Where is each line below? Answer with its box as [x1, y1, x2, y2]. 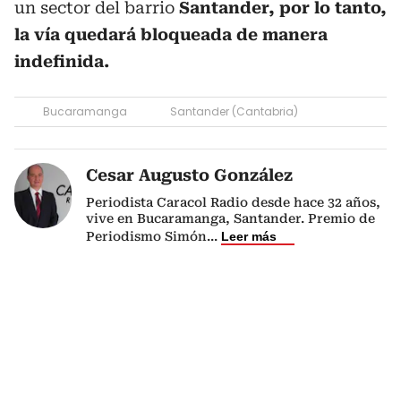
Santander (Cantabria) [170, 104, 298, 119]
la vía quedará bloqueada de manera [14, 25, 328, 44]
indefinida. [14, 52, 109, 71]
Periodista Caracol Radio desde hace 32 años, [86, 195, 380, 209]
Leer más [221, 229, 277, 243]
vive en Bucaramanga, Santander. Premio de [86, 211, 375, 226]
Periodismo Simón [86, 229, 207, 243]
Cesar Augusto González [86, 166, 293, 184]
